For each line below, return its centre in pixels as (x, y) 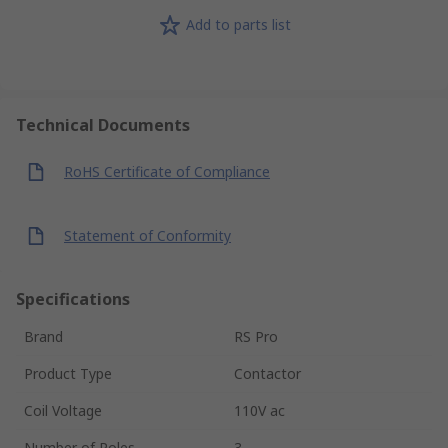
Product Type (68, 373)
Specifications (73, 298)
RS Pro (256, 336)
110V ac (259, 410)
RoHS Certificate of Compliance (167, 172)
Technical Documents (103, 124)
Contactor (267, 373)
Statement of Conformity (147, 236)
